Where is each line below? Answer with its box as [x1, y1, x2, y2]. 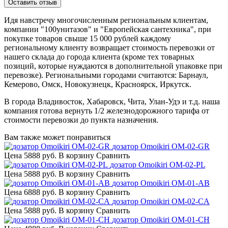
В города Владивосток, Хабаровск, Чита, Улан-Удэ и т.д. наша [4, 97, 220, 106]
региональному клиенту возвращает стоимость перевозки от [4, 43, 215, 52]
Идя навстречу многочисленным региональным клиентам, [4, 15, 208, 24]
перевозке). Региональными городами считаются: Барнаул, [4, 70, 208, 79]
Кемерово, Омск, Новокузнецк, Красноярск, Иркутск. [4, 79, 191, 89]
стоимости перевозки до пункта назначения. [4, 115, 158, 124]
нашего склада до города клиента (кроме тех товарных [4, 52, 194, 61]
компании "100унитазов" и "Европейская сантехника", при [4, 24, 211, 34]
